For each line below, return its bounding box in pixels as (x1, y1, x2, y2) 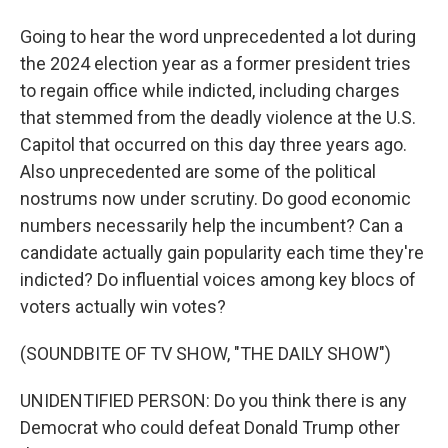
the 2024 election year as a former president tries (20, 53, 411, 74)
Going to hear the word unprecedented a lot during (20, 26, 416, 47)
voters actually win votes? (20, 296, 226, 317)
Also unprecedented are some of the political (20, 161, 376, 182)
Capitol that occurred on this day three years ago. (20, 134, 407, 155)
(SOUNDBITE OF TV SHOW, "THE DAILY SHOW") (20, 343, 391, 364)
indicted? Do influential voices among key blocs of (20, 269, 416, 290)
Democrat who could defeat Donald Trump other (20, 417, 400, 438)
